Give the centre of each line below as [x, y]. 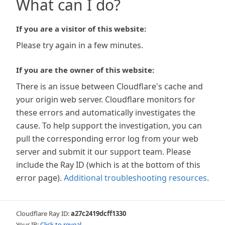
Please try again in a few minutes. [80, 45]
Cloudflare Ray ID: [43, 213]
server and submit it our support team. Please [103, 152]
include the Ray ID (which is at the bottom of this [108, 165]
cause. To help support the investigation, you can [109, 126]
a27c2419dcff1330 [98, 213]
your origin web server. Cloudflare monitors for [106, 99]
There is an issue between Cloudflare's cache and [109, 86]
